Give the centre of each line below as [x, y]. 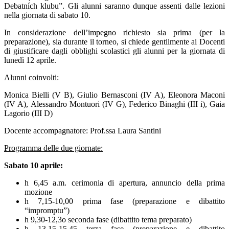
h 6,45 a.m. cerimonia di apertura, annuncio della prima [125, 183]
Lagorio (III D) [28, 113]
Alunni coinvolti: [31, 78]
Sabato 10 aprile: [35, 166]
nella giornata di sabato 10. [47, 15]
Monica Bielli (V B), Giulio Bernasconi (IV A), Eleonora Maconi [114, 95]
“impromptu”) [47, 211]
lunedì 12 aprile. [30, 60]
